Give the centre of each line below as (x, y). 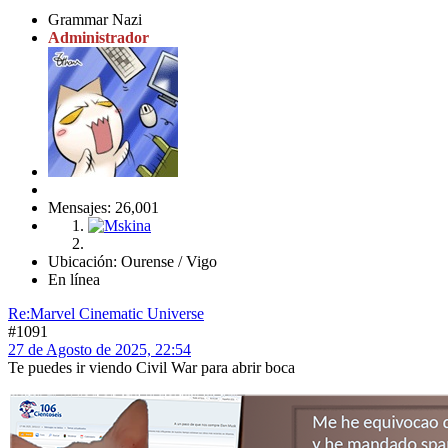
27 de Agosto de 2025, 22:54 (99, 349)
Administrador (98, 37)
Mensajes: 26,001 (103, 207)
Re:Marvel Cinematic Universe (106, 313)
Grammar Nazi (95, 19)
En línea (74, 279)
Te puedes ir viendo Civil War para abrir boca (151, 367)
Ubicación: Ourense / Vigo (132, 261)
